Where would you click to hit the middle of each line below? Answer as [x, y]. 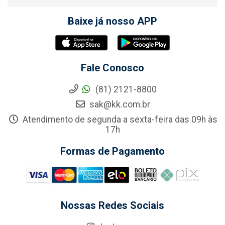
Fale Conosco [113, 68]
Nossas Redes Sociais [113, 206]
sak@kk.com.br [119, 105]
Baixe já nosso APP [113, 21]
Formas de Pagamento [113, 151]
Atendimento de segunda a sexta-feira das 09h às [119, 120]
